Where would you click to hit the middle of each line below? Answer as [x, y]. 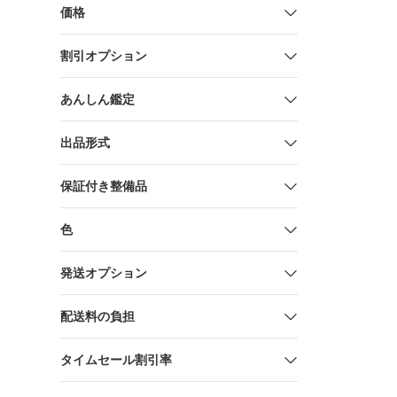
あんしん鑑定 [97, 99]
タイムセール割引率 [116, 360]
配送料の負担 [97, 316]
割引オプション [104, 56]
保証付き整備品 [104, 186]
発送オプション [104, 273]
